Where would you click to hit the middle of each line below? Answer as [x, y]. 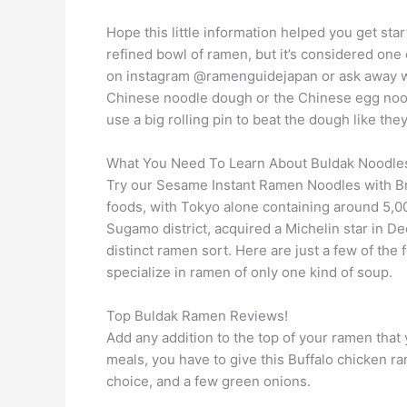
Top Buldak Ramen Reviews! [197, 315]
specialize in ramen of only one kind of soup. [249, 272]
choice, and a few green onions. [208, 381]
